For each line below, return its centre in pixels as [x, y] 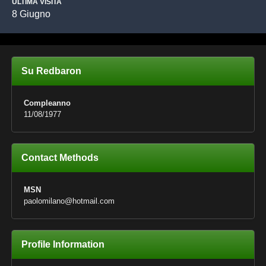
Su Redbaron [51, 71]
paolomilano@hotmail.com [69, 201]
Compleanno [47, 103]
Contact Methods [60, 158]
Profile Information [63, 244]
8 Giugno [31, 14]
